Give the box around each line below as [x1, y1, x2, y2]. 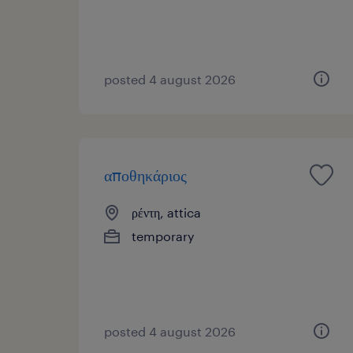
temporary [132, 228, 195, 243]
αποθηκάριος [104, 165, 187, 184]
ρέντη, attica [132, 204, 201, 220]
